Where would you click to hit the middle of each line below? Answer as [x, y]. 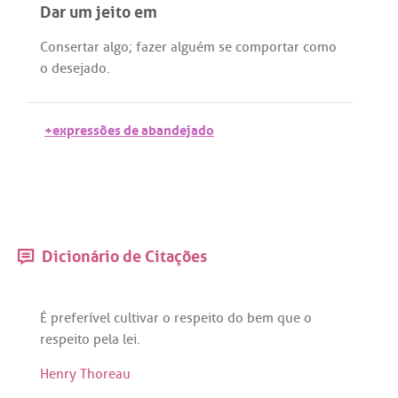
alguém [193, 48]
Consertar [70, 48]
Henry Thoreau [85, 374]
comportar [267, 48]
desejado [79, 69]
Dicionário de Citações [123, 255]
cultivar [136, 318]
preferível [80, 318]
